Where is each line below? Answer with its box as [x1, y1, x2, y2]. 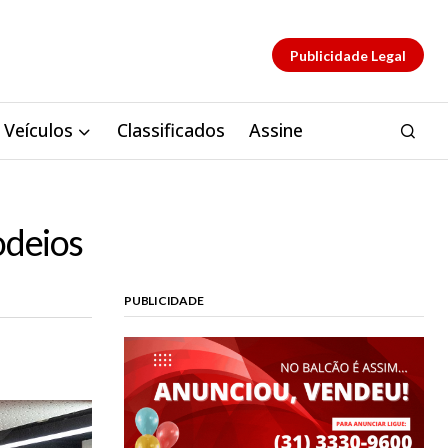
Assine [248, 118, 303, 143]
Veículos [3, 118, 73, 143]
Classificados [116, 118, 225, 143]
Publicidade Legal [289, 46, 406, 64]
